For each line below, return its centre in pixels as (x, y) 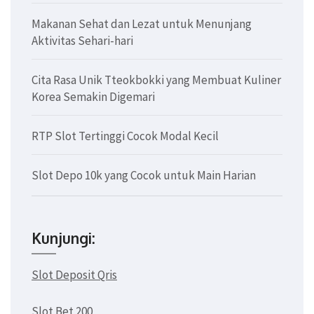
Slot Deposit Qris (74, 275)
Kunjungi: (63, 238)
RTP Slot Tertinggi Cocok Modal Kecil (125, 136)
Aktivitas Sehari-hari (82, 41)
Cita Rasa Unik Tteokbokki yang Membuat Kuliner (156, 80)
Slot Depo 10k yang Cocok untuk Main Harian (144, 176)
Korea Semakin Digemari (93, 97)
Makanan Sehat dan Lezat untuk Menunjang (142, 24)
